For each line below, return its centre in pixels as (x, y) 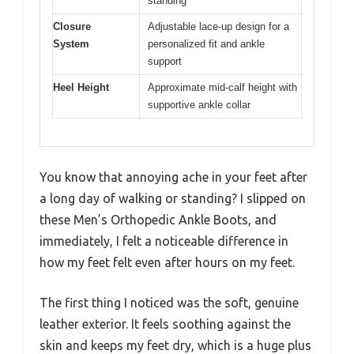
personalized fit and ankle (206, 44)
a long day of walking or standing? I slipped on (173, 198)
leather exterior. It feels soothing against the (165, 324)
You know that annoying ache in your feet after (173, 177)
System (71, 44)
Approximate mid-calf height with (222, 87)
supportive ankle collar (199, 105)
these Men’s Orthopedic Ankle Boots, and (158, 219)
